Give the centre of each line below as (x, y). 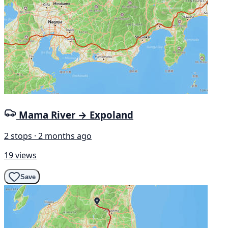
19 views (20, 155)
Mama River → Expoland (76, 115)
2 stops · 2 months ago (48, 136)
